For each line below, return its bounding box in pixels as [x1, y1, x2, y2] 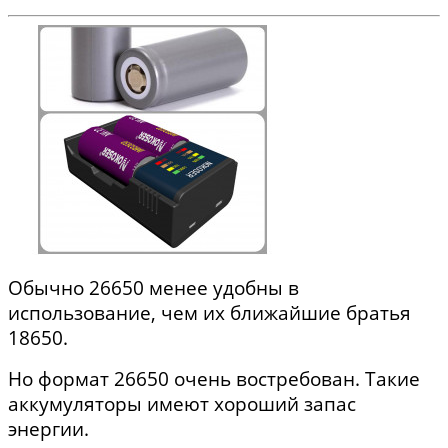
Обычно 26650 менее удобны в [8, 275, 299, 301]
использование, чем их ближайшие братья [8, 300, 411, 326]
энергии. [8, 416, 94, 442]
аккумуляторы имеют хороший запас [8, 391, 356, 417]
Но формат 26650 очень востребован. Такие [8, 366, 420, 392]
